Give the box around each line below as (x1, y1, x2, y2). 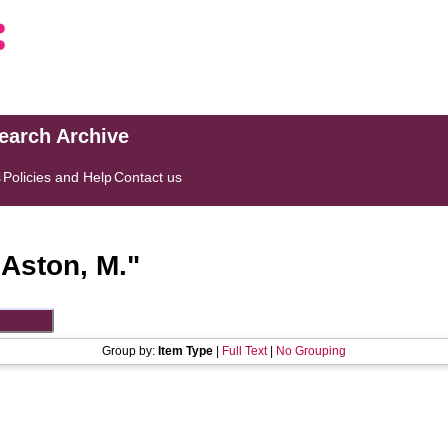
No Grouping (276, 344, 346, 358)
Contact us (114, 169, 183, 185)
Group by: (102, 344, 158, 358)
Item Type (158, 344, 213, 358)
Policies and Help (3, 169, 113, 185)
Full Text (222, 344, 267, 358)
